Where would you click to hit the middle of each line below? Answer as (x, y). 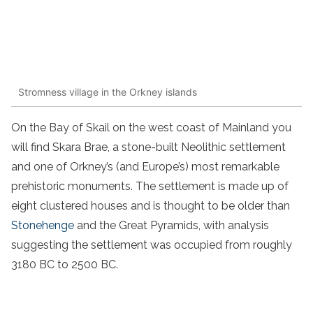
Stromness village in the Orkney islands (108, 92)
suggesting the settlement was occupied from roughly (152, 245)
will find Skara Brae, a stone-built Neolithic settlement (148, 147)
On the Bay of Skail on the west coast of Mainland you (151, 128)
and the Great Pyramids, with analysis (172, 226)
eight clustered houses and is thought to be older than (151, 206)
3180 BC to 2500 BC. (65, 265)
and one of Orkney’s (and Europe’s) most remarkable (145, 167)
